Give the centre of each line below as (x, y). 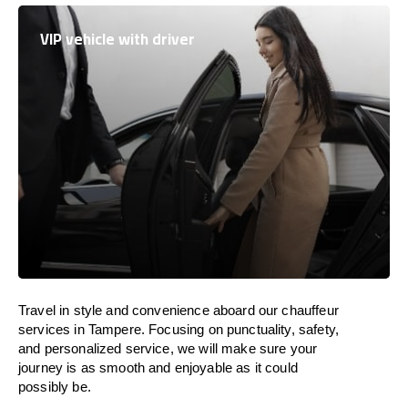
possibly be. (55, 387)
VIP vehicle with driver (117, 39)
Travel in (44, 310)
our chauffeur (296, 310)
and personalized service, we (109, 348)
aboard (234, 310)
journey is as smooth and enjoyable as (137, 367)
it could (276, 367)
